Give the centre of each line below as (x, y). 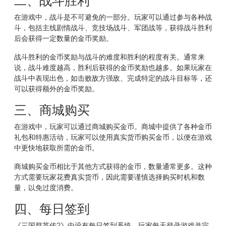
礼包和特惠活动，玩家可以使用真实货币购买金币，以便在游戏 (113, 136)
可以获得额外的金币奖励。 (56, 88)
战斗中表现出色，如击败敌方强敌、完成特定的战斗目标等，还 (113, 77)
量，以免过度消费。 (46, 187)
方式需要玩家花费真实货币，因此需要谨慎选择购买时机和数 (109, 176)
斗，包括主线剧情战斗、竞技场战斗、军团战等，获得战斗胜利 (113, 27)
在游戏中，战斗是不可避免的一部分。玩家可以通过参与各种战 (113, 16)
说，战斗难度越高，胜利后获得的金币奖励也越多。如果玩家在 (113, 67)
